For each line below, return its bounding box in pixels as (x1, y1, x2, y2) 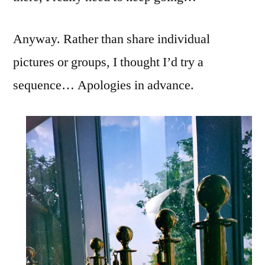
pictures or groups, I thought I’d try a (13, 54, 203, 71)
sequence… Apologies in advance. (13, 77, 194, 94)
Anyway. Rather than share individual (13, 31, 210, 48)
